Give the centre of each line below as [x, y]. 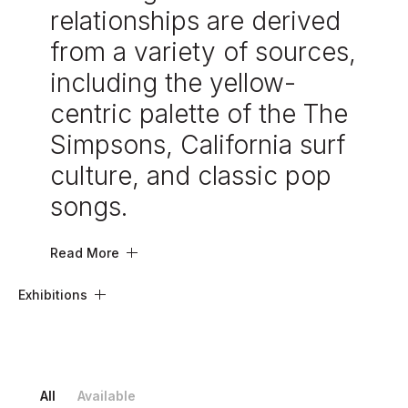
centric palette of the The [199, 113]
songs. [89, 206]
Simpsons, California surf [198, 144]
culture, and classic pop [191, 175]
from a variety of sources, [203, 51]
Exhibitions [53, 294]
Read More [85, 252]
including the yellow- [173, 82]
